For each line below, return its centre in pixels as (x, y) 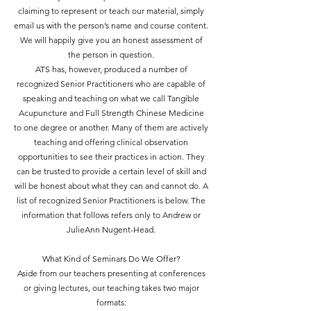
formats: (111, 302)
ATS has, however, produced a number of (111, 69)
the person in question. (111, 54)
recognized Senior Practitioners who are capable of (111, 84)
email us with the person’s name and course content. (111, 25)
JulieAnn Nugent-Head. (111, 229)
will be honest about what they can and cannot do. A (111, 186)
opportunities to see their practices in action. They (111, 157)
